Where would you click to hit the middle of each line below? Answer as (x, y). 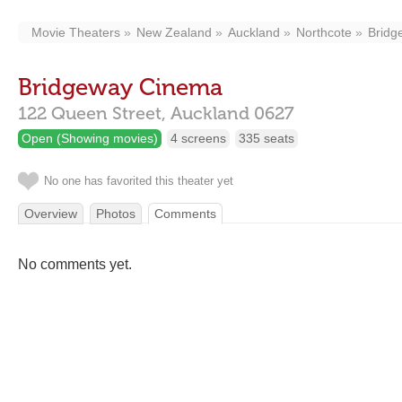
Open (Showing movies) (90, 138)
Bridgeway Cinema (120, 87)
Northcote (324, 32)
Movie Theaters (76, 32)
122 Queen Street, (92, 113)
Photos (116, 214)
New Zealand (174, 32)
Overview (51, 214)
